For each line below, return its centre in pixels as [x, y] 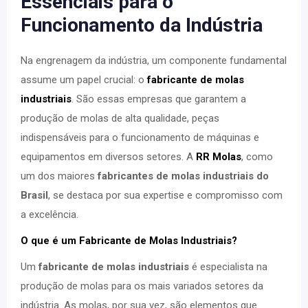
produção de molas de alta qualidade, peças [120, 118]
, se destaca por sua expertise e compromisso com [165, 195]
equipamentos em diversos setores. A [108, 157]
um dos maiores [59, 176]
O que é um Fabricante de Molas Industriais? [129, 241]
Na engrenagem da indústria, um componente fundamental [154, 60]
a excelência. [49, 214]
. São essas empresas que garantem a [159, 99]
